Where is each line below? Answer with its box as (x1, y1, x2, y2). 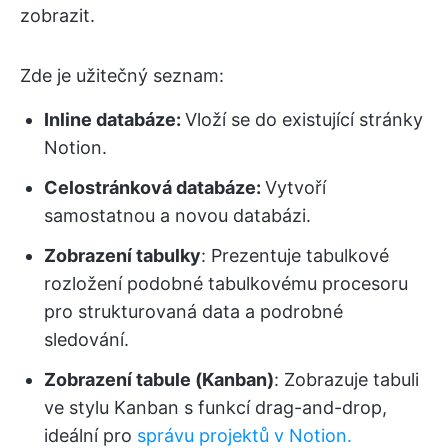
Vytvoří (265, 177, 326, 199)
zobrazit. (20, 5, 95, 27)
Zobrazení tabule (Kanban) (44, 369, 274, 391)
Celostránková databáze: (44, 177, 265, 199)
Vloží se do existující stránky (185, 109, 423, 131)
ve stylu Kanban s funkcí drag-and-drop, (44, 397, 387, 419)
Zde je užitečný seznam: (20, 65, 224, 87)
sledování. (44, 329, 129, 351)
